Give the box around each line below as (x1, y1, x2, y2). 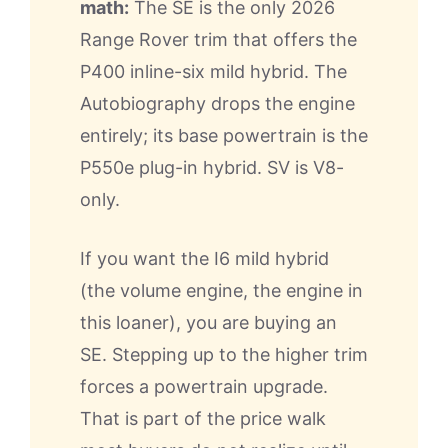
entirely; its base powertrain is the (80, 124, 368, 146)
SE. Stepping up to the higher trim (80, 343, 368, 365)
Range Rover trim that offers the (80, 28, 357, 50)
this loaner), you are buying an (80, 311, 337, 333)
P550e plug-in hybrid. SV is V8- (80, 156, 344, 178)
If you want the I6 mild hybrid (80, 247, 329, 269)
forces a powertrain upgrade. (80, 375, 328, 397)
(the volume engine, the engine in (80, 279, 363, 301)
